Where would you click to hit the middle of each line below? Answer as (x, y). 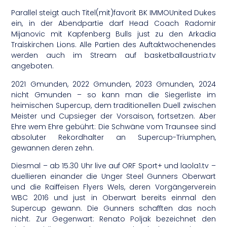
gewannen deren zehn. (53, 148)
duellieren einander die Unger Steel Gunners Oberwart (113, 177)
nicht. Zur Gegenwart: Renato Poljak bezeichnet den (113, 219)
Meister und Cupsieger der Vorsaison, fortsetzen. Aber (113, 116)
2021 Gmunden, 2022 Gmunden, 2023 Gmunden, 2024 (113, 84)
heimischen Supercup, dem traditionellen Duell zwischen (113, 105)
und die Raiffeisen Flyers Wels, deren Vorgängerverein (113, 187)
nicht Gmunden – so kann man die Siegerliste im (113, 94)
